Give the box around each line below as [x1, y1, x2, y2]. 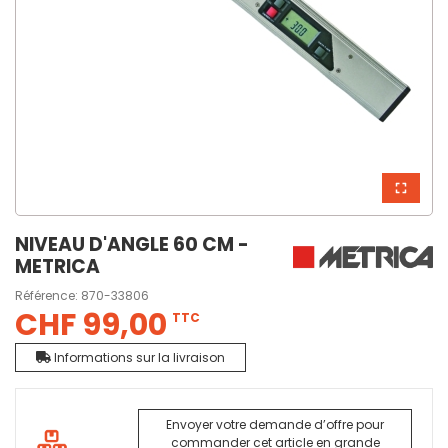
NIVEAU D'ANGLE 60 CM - [15, 231, 249, 259]
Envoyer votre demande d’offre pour [166, 415, 384, 433]
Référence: [15, 286, 78, 304]
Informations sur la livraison [51, 348, 225, 366]
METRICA [15, 253, 100, 281]
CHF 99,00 [15, 303, 167, 346]
